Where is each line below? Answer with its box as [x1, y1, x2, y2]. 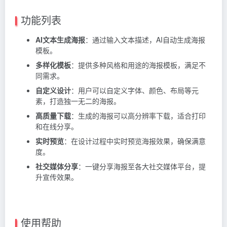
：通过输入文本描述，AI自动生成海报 [85, 34, 205, 45]
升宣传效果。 [35, 172, 78, 182]
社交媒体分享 [35, 161, 78, 172]
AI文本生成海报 [35, 34, 85, 45]
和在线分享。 [35, 121, 78, 132]
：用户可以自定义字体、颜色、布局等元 [71, 85, 199, 96]
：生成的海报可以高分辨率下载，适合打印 [71, 110, 206, 121]
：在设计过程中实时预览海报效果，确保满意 [64, 136, 206, 146]
